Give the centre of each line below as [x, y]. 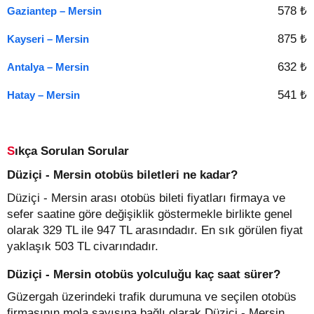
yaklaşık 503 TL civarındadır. [83, 246]
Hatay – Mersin [43, 95]
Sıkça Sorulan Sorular [72, 151]
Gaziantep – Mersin [54, 11]
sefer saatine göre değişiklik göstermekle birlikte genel [150, 214]
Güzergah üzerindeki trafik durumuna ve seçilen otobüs [152, 297]
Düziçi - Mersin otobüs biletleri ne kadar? [122, 175]
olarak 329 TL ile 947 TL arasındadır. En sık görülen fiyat [155, 230]
